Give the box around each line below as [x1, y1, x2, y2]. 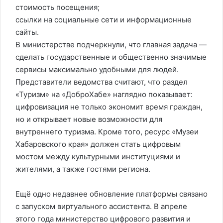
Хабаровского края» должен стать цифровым [15, 139, 181, 149]
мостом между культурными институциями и [15, 152, 180, 161]
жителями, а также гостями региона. [15, 164, 150, 174]
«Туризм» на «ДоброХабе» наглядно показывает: [15, 90, 193, 99]
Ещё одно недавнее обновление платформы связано [15, 189, 208, 199]
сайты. [15, 27, 39, 37]
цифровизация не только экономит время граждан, [15, 102, 203, 111]
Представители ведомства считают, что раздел [15, 77, 188, 87]
